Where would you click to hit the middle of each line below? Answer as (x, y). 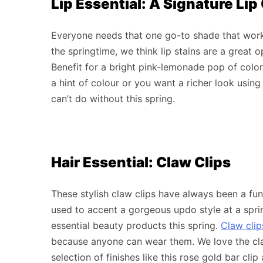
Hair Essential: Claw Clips (141, 162)
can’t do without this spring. (113, 98)
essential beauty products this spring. (136, 225)
